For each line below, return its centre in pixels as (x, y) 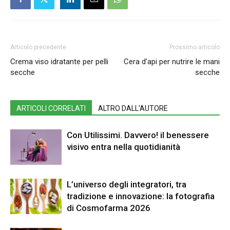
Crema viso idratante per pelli (59, 62)
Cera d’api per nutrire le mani (172, 62)
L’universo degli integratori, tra (127, 185)
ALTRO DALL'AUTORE (133, 109)
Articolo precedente (38, 47)
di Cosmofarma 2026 (109, 208)
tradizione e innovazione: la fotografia (141, 196)
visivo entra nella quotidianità (123, 147)
